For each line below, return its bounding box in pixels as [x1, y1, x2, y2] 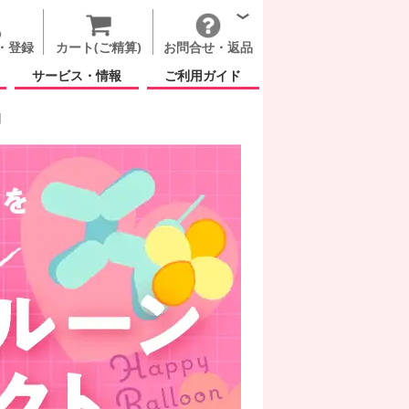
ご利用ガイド [164, 67, 242, 84]
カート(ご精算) [55, 38, 142, 56]
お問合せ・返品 [163, 38, 253, 56]
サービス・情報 [32, 67, 122, 84]
